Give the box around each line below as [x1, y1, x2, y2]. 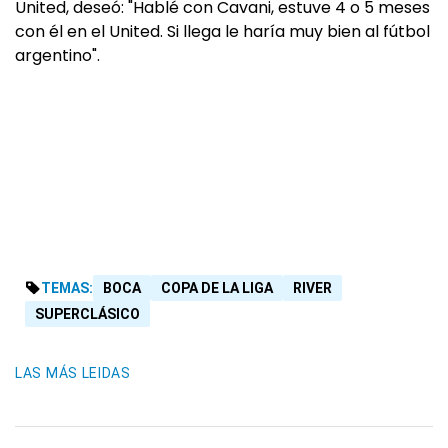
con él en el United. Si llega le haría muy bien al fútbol [15, 20, 430, 44]
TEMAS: [41, 280, 93, 297]
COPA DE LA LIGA [161, 280, 273, 297]
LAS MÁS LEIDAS [15, 365, 131, 382]
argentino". [15, 44, 100, 68]
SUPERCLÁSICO [35, 306, 140, 323]
